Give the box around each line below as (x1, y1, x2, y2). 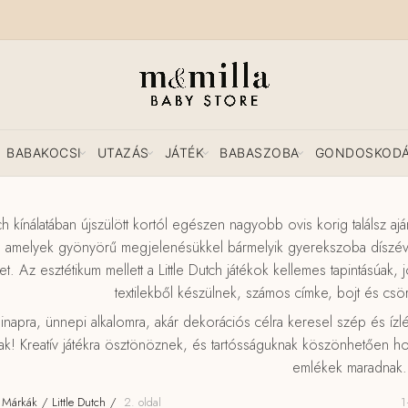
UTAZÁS (97, 145, 149, 160)
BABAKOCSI (6, 145, 82, 160)
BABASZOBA (219, 145, 300, 160)
